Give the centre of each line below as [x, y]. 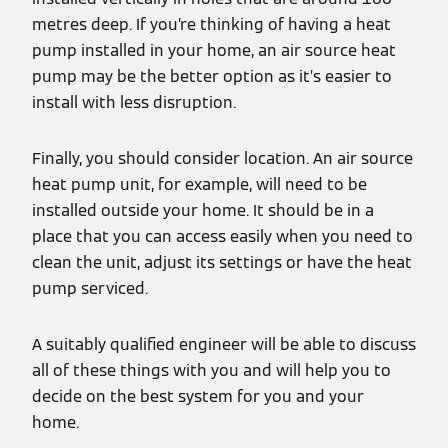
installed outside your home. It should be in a [203, 211]
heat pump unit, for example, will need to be [199, 185]
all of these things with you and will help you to [211, 371]
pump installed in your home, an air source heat [214, 51]
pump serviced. [90, 289]
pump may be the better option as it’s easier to [212, 77]
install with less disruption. [134, 103]
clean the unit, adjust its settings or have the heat [222, 263]
